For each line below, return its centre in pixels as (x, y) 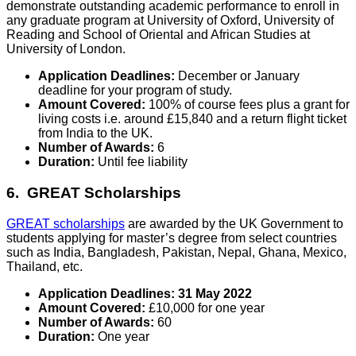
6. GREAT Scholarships (94, 192)
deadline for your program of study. (135, 91)
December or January (239, 76)
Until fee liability (143, 162)
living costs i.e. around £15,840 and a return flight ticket (192, 119)
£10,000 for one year (207, 308)
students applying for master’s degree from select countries (172, 238)
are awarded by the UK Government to (234, 223)
